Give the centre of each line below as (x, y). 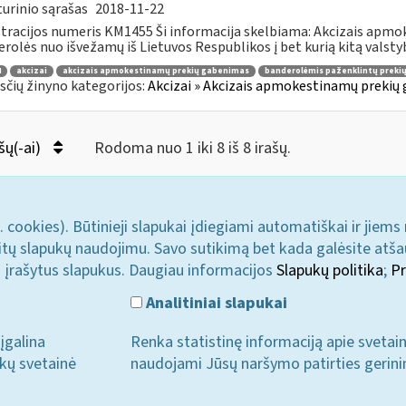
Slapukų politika (330, 271)
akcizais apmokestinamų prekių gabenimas (155, 71)
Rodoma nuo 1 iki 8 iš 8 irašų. (192, 148)
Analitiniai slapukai (215, 303)
